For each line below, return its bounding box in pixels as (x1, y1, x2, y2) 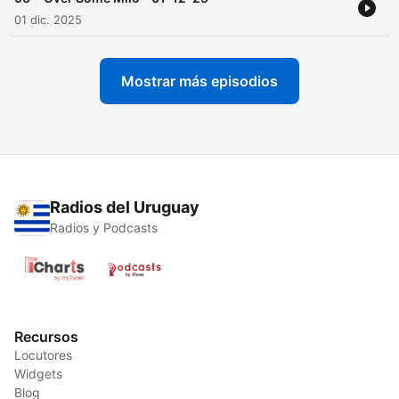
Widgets (14, 366, 62, 382)
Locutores (14, 347, 72, 363)
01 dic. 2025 (14, 12, 82, 28)
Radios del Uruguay (50, 198, 199, 217)
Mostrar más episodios (121, 72, 278, 91)
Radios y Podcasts (50, 220, 158, 236)
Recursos (14, 328, 78, 346)
